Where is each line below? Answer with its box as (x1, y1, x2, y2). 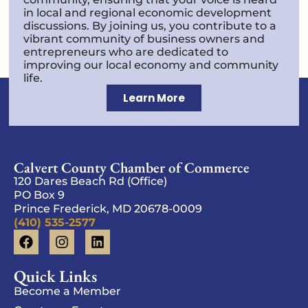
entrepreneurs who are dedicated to (23, 45, 229, 59)
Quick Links (14, 265, 97, 287)
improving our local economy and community (23, 58, 279, 72)
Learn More (123, 91, 185, 106)
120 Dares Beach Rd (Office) (14, 175, 167, 188)
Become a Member (14, 285, 121, 298)
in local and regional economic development (23, 6, 272, 20)
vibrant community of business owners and (23, 32, 265, 46)
